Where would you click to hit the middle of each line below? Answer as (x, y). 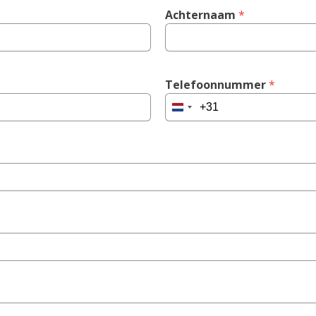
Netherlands (208, 111)
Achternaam (200, 15)
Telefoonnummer (215, 85)
